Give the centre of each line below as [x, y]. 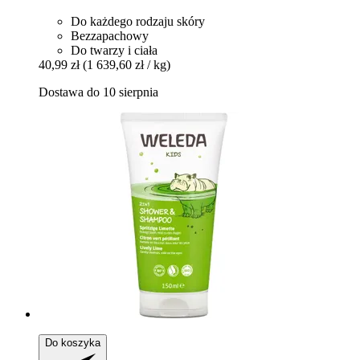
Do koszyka [73, 342]
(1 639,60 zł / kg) [127, 64]
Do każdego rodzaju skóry [138, 21]
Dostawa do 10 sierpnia [98, 92]
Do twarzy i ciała [114, 50]
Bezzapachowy [110, 35]
